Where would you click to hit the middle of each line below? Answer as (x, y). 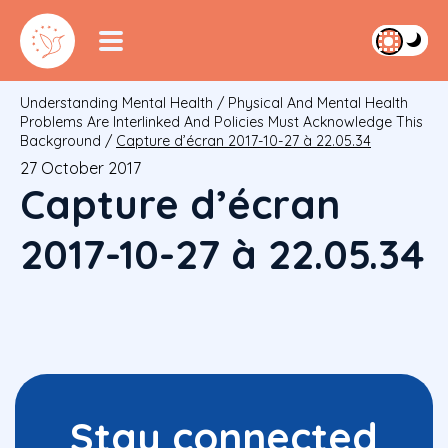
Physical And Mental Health (318, 103)
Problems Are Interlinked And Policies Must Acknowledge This (221, 122)
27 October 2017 (80, 168)
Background (60, 141)
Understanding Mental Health (116, 103)
